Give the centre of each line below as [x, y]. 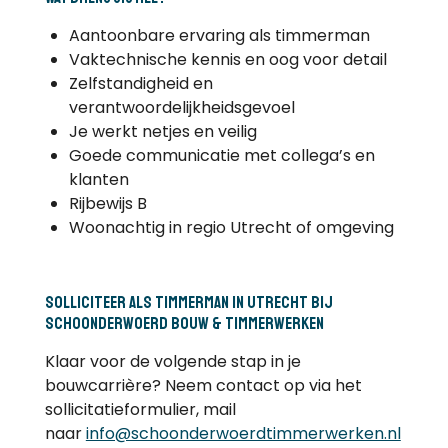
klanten [98, 179]
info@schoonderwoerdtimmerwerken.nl [243, 433]
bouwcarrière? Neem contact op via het [203, 385]
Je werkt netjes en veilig [162, 131]
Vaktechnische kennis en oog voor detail [227, 59]
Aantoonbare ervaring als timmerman [219, 35]
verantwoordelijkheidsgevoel [181, 107]
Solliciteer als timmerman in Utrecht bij [188, 302]
